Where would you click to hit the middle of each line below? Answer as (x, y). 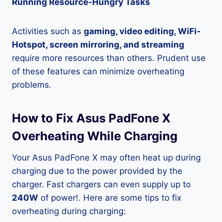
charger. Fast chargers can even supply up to (101, 184)
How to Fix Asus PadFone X (91, 118)
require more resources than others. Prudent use (109, 58)
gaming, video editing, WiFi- (142, 31)
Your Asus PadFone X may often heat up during (106, 158)
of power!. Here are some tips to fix (110, 198)
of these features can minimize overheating (98, 71)
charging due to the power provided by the (97, 171)
